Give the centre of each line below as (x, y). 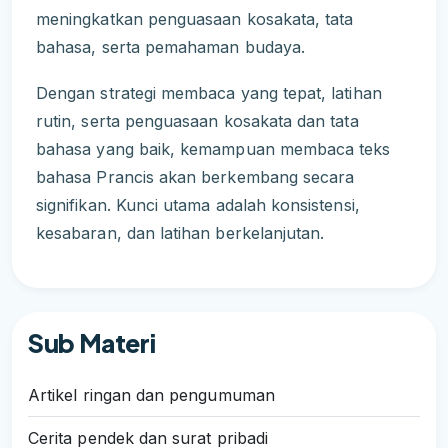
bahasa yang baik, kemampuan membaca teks (213, 148)
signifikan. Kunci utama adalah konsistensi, (198, 204)
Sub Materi (92, 343)
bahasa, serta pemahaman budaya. (170, 47)
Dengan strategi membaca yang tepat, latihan (209, 92)
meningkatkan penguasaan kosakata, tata (195, 19)
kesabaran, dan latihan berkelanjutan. (180, 232)
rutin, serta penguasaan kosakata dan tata (197, 120)
